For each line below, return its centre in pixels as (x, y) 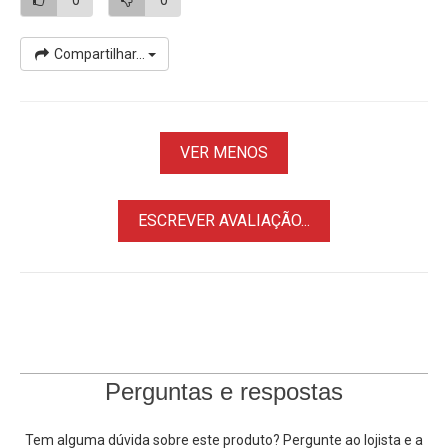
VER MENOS (224, 152)
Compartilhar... (99, 53)
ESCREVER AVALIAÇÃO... (224, 220)
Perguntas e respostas (224, 391)
